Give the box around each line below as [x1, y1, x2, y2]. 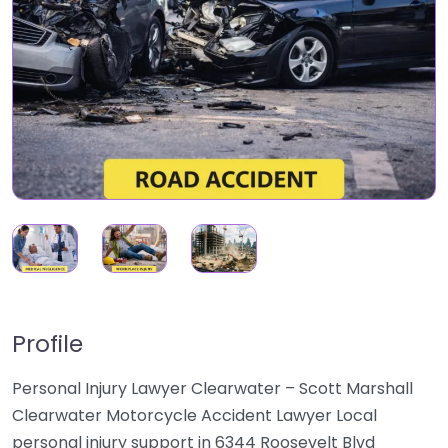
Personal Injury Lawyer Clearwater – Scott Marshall [12, 377, 413, 401]
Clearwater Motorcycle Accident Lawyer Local [12, 404, 377, 428]
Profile [12, 327, 83, 361]
